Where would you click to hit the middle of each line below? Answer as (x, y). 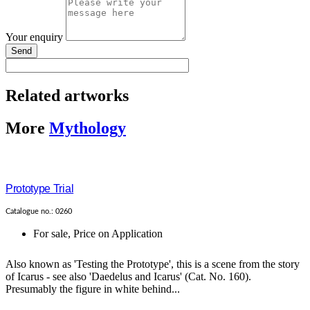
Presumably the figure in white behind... (93, 289)
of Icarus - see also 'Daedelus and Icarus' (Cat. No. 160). (128, 277)
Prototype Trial (40, 189)
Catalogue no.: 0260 (39, 212)
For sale (51, 234)
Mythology (88, 128)
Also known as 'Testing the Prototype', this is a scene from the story (153, 264)
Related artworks (67, 96)
